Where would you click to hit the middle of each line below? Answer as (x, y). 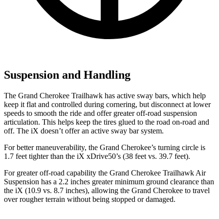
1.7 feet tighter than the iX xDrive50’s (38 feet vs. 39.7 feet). (97, 156)
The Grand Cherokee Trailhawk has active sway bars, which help (105, 95)
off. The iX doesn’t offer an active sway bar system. (84, 131)
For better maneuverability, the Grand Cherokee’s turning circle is (105, 147)
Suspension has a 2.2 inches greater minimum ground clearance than (109, 181)
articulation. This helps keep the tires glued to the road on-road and (107, 122)
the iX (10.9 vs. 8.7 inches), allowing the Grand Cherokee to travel (107, 190)
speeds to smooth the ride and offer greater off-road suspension (100, 113)
